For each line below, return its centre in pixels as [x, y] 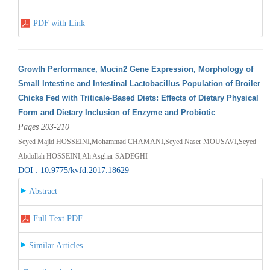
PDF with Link [59, 23]
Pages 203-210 [43, 127]
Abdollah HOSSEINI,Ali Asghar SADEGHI [83, 156]
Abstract [43, 191]
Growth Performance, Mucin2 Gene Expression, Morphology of [135, 69]
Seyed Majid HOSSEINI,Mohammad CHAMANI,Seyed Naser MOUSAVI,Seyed [137, 141]
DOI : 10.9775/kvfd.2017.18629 [73, 170]
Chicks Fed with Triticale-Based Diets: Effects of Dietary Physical [138, 98]
